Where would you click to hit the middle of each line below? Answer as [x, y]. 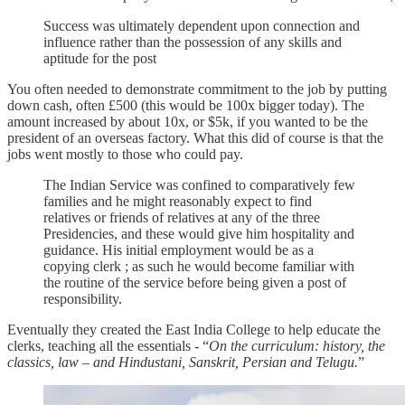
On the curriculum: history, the [297, 345]
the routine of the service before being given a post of [195, 282]
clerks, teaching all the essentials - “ [108, 345]
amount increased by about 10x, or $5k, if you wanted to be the [188, 121]
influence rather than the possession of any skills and [193, 42]
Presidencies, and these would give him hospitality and [199, 233]
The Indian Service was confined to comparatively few [199, 184]
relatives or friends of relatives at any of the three [182, 217]
